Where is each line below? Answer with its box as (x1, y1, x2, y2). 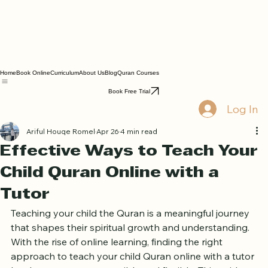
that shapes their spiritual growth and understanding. (11, 243, 252, 255)
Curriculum (50, 91, 79, 98)
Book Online (16, 91, 50, 98)
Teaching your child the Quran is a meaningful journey (11, 229, 252, 241)
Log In (226, 123, 258, 138)
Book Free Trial (108, 109, 150, 116)
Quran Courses (117, 91, 159, 98)
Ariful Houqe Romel (26, 148, 95, 158)
